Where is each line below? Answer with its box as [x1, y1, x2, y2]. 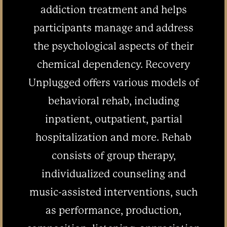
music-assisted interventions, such [29, 185, 198, 198]
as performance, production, [46, 204, 181, 216]
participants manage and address [33, 21, 194, 34]
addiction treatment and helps [40, 3, 187, 16]
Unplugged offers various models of [28, 76, 199, 89]
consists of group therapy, [51, 149, 176, 162]
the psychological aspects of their [33, 40, 194, 52]
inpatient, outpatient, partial [45, 112, 182, 125]
